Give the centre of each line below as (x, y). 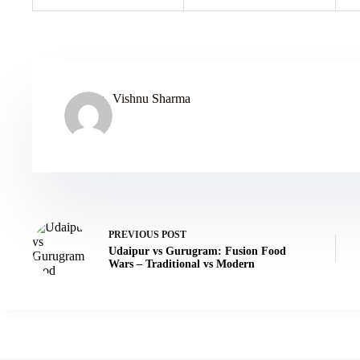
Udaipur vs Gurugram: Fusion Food (197, 251)
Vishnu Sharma (151, 98)
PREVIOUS (135, 234)
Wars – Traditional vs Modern (182, 264)
